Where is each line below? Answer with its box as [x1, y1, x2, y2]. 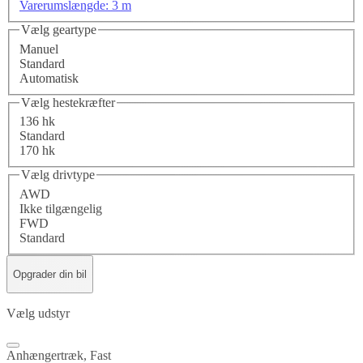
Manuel [19, 41, 58, 56]
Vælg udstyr [6, 306, 70, 321]
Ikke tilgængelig [19, 201, 102, 216]
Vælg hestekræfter [21, 95, 115, 109]
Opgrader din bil [13, 268, 87, 281]
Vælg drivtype [21, 168, 95, 182]
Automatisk [19, 70, 79, 85]
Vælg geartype [21, 23, 96, 37]
